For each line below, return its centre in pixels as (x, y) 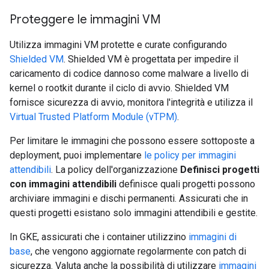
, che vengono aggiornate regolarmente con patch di (138, 251)
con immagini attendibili (63, 184)
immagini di (213, 237)
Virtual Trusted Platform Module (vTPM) (93, 117)
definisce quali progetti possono (186, 184)
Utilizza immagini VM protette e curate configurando (118, 45)
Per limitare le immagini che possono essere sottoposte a (132, 141)
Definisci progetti (220, 170)
